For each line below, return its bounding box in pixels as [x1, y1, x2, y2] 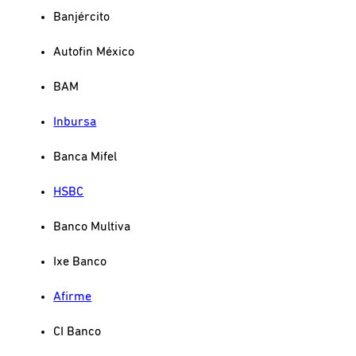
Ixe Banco [53, 255, 107, 269]
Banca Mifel [53, 150, 118, 164]
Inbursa [53, 115, 97, 129]
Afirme [53, 290, 92, 304]
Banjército [53, 10, 110, 24]
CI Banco [53, 325, 102, 339]
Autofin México [53, 45, 135, 59]
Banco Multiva [53, 220, 131, 234]
